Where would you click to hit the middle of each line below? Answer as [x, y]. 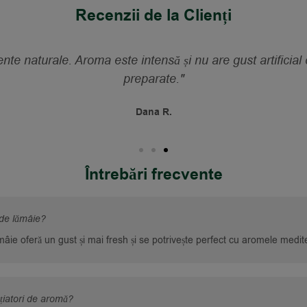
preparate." [154, 79]
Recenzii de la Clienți [153, 15]
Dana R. [153, 113]
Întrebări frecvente [153, 175]
